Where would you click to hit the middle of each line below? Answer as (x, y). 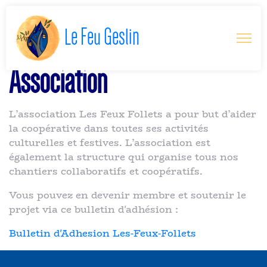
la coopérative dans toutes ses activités (109, 128)
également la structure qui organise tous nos (124, 157)
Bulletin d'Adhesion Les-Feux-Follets (103, 233)
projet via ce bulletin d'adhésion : (94, 209)
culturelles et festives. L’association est (110, 143)
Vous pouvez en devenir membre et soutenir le (128, 195)
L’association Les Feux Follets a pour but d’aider (133, 114)
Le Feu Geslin (100, 36)
